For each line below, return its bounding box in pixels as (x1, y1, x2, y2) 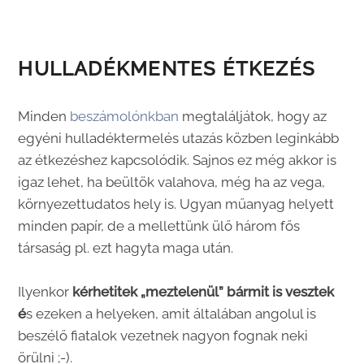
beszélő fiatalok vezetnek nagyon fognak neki (18, 327, 309, 344)
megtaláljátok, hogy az (179, 107, 327, 124)
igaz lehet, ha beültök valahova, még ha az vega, (18, 173, 326, 190)
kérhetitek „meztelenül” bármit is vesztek (69, 283, 335, 300)
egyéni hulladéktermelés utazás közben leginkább (18, 129, 340, 146)
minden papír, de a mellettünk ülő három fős (18, 217, 301, 234)
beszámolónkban (70, 107, 180, 124)
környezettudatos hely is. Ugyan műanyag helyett (18, 195, 335, 212)
